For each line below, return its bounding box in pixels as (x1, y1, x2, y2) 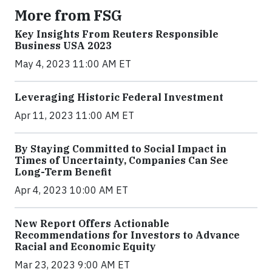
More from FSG (15, 6, 122, 25)
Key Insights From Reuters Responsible (15, 28, 219, 41)
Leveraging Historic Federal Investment (15, 91, 223, 104)
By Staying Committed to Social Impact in (15, 143, 226, 155)
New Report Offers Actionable (15, 217, 169, 230)
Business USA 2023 (15, 39, 112, 52)
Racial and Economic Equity (15, 240, 156, 253)
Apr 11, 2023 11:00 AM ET (15, 109, 134, 122)
